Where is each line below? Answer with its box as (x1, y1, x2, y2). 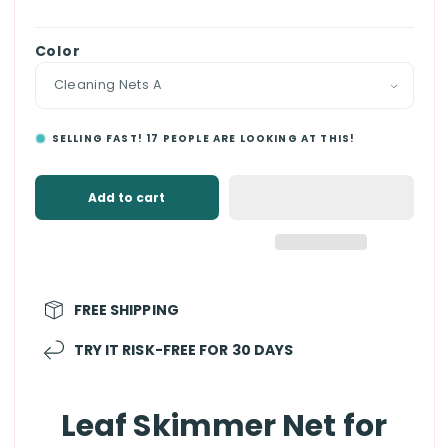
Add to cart (88, 188, 166, 206)
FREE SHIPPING (73, 299, 179, 320)
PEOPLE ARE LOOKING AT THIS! (159, 130, 356, 146)
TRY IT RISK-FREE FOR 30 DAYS (73, 339, 294, 360)
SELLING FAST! (51, 130, 147, 146)
